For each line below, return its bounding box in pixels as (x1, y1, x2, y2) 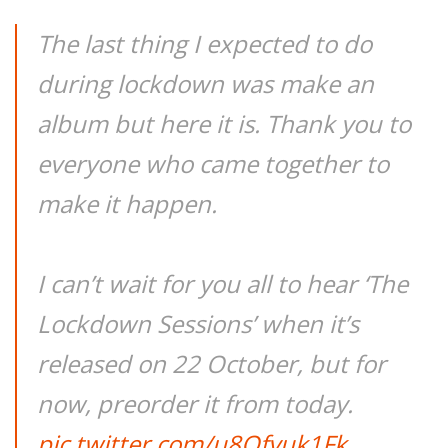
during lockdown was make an (37, 67, 374, 100)
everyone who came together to (37, 147, 389, 180)
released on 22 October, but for (37, 347, 386, 380)
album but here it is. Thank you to (37, 107, 411, 140)
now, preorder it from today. (37, 387, 353, 420)
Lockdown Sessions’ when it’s (37, 307, 359, 340)
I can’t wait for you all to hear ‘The (37, 267, 408, 300)
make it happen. (37, 187, 217, 220)
